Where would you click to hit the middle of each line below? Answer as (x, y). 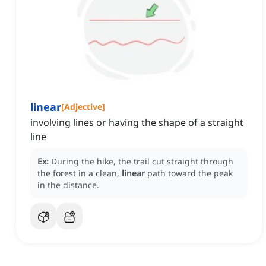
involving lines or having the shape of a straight (137, 123)
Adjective (83, 107)
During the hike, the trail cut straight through (142, 161)
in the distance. (68, 185)
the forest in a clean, (80, 173)
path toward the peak (190, 173)
